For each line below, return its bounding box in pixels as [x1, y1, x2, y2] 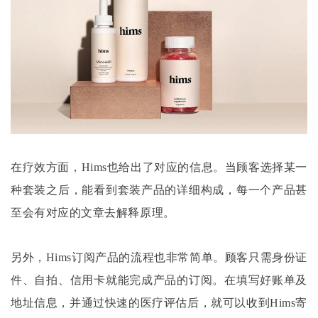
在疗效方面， [11, 161, 82, 174]
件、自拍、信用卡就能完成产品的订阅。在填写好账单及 [11, 274, 307, 287]
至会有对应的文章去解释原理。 [11, 207, 175, 219]
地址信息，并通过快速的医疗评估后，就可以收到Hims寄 [11, 297, 307, 309]
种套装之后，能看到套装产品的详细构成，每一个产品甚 [11, 184, 307, 197]
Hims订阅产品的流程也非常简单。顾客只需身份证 [45, 251, 307, 264]
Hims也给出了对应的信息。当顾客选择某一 [81, 161, 307, 174]
